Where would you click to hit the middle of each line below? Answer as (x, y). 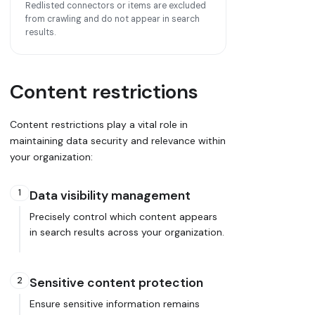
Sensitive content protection (116, 283)
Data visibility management (110, 196)
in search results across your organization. (127, 232)
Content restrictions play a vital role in (99, 124)
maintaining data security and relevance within (118, 140)
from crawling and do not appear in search (112, 19)
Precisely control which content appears (123, 217)
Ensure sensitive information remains (115, 304)
